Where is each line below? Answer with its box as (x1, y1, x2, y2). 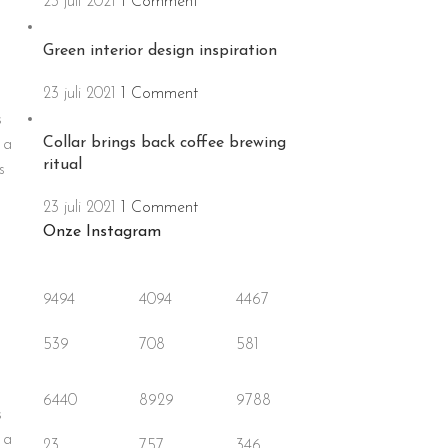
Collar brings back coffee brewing (42, 135, 286, 151)
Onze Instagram (42, 224, 161, 240)
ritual (42, 157, 82, 173)
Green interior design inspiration (42, 43, 277, 59)
